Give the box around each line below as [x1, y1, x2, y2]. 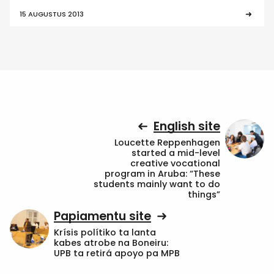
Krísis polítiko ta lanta [54, 226, 156, 239]
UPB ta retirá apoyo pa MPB [54, 246, 180, 259]
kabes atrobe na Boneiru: [54, 236, 168, 249]
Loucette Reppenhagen [114, 136, 220, 149]
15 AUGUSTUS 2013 [20, 9, 84, 20]
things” [188, 188, 220, 201]
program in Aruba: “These [105, 167, 220, 180]
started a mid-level [131, 146, 220, 159]
